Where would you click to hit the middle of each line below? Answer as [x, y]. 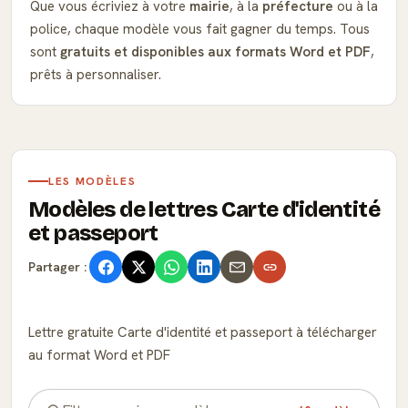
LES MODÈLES [92, 181]
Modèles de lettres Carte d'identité [204, 209]
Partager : [57, 266]
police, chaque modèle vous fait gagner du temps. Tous [200, 29]
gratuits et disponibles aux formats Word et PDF [215, 52]
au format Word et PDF [99, 355]
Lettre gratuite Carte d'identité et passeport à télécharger [203, 332]
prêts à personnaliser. [96, 75]
